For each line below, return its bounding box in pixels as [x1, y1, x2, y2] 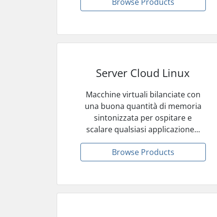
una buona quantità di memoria [84, 100, 201, 111]
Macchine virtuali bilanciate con [85, 89, 201, 100]
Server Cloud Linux [96, 65, 190, 80]
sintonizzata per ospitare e [94, 112, 192, 123]
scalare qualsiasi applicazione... [86, 124, 200, 135]
